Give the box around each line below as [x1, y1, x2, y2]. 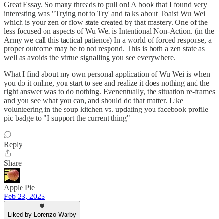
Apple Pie [4, 183, 35, 192]
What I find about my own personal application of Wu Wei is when [4, 70, 210, 79]
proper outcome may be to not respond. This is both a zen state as [4, 44, 205, 53]
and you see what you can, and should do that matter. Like [4, 96, 183, 105]
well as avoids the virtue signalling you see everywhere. [4, 53, 175, 62]
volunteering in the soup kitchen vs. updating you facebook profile [4, 105, 208, 114]
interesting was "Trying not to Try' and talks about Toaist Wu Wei [4, 9, 205, 18]
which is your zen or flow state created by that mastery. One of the [4, 18, 208, 27]
